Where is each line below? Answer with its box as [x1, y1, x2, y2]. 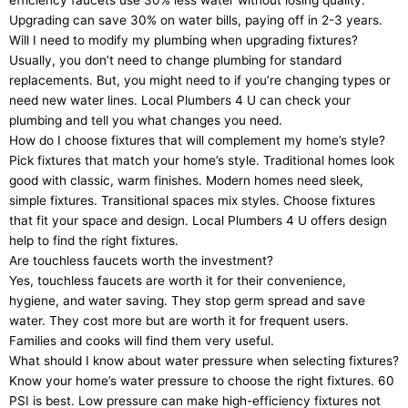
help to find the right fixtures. [9, 233, 178, 249]
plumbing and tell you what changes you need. [9, 113, 282, 128]
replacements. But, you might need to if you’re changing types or [9, 73, 391, 88]
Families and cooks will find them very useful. [9, 333, 274, 349]
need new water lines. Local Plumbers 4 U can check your [9, 93, 351, 108]
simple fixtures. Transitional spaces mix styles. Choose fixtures [9, 193, 375, 209]
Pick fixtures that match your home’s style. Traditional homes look [9, 153, 394, 168]
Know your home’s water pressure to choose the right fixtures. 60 [9, 373, 394, 389]
